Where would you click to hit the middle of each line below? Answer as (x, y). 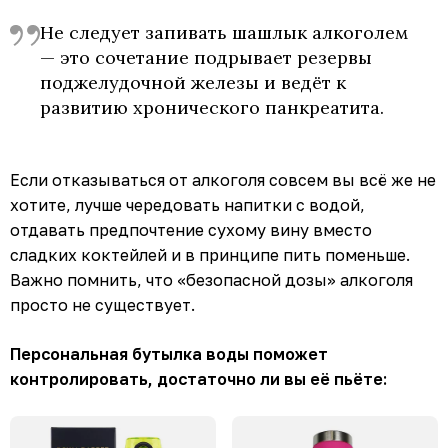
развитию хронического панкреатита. (212, 107)
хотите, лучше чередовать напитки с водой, (187, 204)
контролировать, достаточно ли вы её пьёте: (198, 378)
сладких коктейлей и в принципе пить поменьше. (210, 254)
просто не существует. (102, 304)
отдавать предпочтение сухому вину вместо (191, 229)
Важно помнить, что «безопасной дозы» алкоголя (211, 279)
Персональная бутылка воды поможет (169, 353)
